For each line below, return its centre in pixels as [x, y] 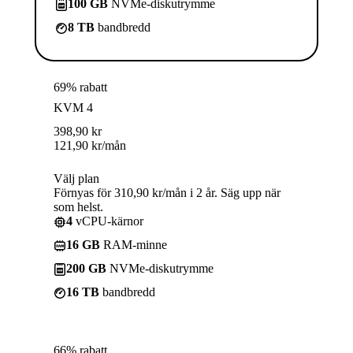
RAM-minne [134, 245]
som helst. [78, 207]
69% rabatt [80, 87]
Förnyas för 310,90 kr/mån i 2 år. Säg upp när [167, 193]
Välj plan [76, 179]
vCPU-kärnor [108, 221]
